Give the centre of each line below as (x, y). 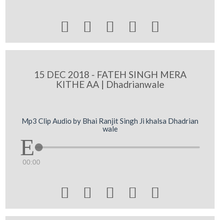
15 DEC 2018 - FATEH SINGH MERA (110, 74)
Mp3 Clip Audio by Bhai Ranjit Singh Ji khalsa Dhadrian (110, 121)
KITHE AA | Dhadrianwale (110, 84)
